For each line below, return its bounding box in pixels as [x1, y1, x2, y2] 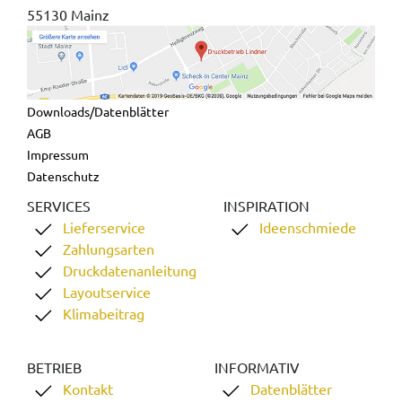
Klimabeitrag [63, 303, 144, 322]
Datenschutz [27, 167, 100, 184]
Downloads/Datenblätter [27, 102, 169, 119]
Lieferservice [63, 217, 145, 236]
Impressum [27, 145, 89, 162]
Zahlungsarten [63, 239, 154, 258]
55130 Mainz [27, 5, 109, 24]
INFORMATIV [214, 357, 300, 376]
